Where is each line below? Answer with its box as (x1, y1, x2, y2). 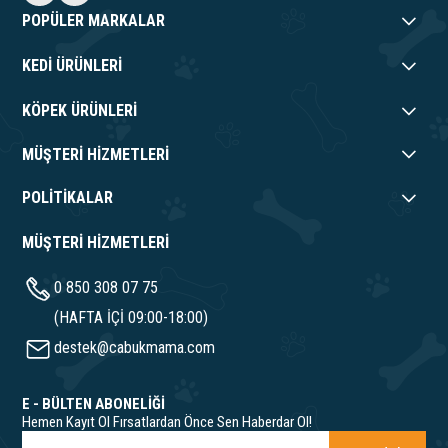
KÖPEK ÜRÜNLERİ (22, 100, 138, 120)
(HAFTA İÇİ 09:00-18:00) (54, 307, 209, 327)
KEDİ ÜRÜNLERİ (22, 55, 123, 75)
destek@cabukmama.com (54, 337, 216, 357)
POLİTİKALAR (22, 187, 114, 207)
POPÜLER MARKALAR (22, 10, 166, 30)
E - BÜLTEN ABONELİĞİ (22, 394, 166, 413)
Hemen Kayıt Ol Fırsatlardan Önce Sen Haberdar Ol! (22, 412, 313, 431)
